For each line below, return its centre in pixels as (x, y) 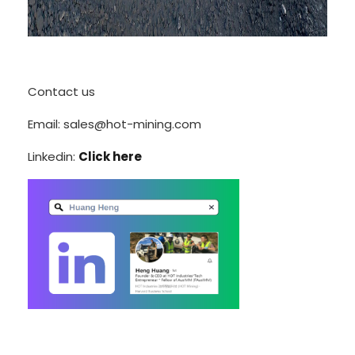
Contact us (61, 92)
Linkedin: (53, 157)
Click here (110, 157)
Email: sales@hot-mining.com (115, 124)
